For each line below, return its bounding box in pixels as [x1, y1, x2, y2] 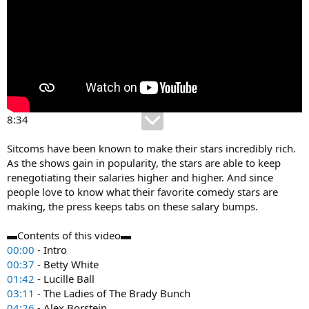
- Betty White [34, 257, 99, 271]
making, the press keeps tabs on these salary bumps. [7, 199, 258, 213]
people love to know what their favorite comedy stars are [7, 184, 278, 199]
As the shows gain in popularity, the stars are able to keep [7, 155, 281, 170]
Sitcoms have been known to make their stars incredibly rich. [7, 141, 296, 155]
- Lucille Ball [34, 271, 94, 286]
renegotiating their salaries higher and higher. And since [7, 170, 273, 184]
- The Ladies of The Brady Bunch [34, 286, 190, 300]
